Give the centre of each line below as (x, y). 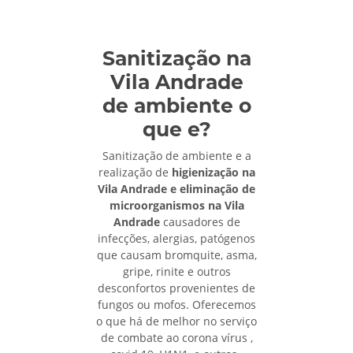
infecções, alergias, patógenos (176, 238)
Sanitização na (176, 58)
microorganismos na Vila (176, 205)
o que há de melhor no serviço (176, 321)
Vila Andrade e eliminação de (176, 188)
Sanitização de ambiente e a (176, 155)
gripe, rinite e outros (176, 271)
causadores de (200, 221)
